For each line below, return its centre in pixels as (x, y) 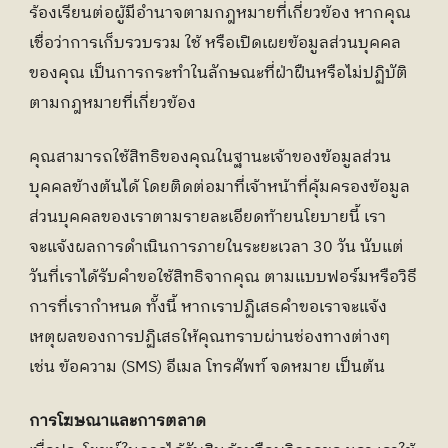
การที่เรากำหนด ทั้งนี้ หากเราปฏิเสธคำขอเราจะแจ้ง (208, 307)
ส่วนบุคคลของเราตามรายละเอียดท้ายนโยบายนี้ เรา (207, 217)
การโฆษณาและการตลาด (117, 421)
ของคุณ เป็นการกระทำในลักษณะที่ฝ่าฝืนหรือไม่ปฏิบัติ (218, 73)
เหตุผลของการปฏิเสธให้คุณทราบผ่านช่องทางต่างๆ (209, 337)
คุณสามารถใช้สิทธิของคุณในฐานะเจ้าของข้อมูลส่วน (210, 157)
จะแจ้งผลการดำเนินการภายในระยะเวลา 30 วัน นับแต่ (216, 247)
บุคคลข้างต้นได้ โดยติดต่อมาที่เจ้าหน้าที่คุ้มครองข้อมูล (219, 187)
